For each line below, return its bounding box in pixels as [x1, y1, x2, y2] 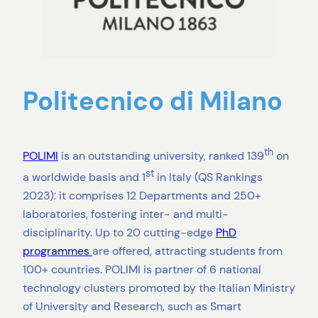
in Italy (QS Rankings [154, 170, 263, 185]
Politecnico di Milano [23, 84, 283, 119]
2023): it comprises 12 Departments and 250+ [23, 188, 261, 203]
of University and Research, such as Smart [23, 299, 241, 314]
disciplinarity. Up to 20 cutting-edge [23, 225, 216, 240]
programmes [23, 243, 92, 258]
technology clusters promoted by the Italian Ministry [23, 280, 295, 295]
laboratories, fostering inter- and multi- [23, 207, 229, 221]
